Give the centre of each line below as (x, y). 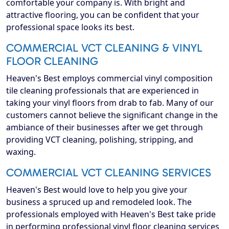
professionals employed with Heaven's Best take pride (111, 214)
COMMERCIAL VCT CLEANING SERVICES (109, 173)
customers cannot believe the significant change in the (112, 115)
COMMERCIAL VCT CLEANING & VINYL (104, 48)
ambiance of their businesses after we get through (105, 128)
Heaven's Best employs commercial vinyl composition (109, 78)
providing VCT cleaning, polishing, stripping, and (100, 140)
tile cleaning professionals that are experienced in (102, 91)
